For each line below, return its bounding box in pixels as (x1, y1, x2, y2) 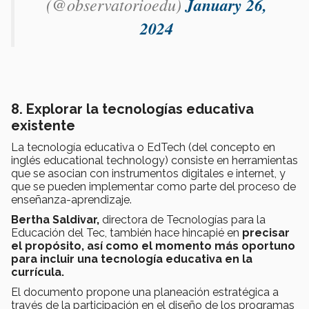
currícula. (11, 266, 64, 279)
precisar (242, 226, 290, 240)
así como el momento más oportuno (87, 239, 295, 253)
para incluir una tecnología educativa (11, 252, 222, 266)
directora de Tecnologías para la (102, 213, 266, 227)
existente (11, 117, 75, 134)
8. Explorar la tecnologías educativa (11, 101, 254, 118)
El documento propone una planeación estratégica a (11, 286, 279, 299)
